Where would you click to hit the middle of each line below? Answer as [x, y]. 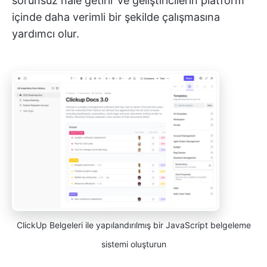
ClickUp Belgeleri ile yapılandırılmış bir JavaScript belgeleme [133, 225]
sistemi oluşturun [133, 244]
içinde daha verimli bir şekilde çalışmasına [116, 17]
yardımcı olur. [46, 34]
